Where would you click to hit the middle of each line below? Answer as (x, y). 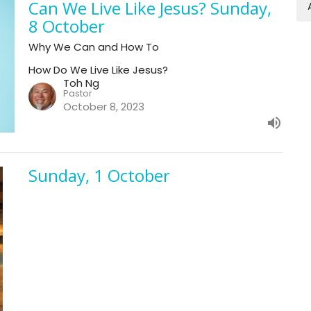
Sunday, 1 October (99, 176)
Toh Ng (81, 83)
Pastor (77, 94)
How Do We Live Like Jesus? (98, 70)
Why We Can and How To (93, 47)
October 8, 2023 (103, 107)
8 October (66, 26)
